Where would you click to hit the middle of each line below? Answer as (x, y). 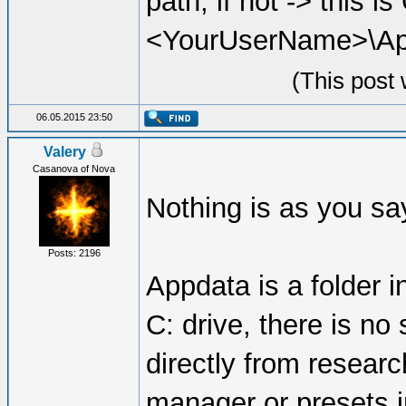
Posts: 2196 (74, 253)
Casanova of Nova (74, 169)
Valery (65, 152)
